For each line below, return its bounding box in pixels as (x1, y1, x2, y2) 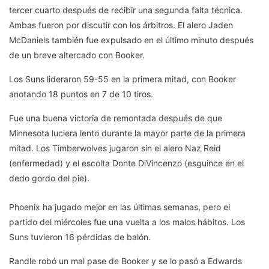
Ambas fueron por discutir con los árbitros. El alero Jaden (9, 20, 233, 31)
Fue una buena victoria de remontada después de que (9, 113, 222, 124)
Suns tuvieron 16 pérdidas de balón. (9, 232, 151, 243)
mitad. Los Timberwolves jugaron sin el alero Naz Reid (9, 143, 221, 154)
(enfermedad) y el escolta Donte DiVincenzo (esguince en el (9, 158, 244, 169)
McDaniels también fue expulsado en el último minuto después (9, 35, 253, 46)
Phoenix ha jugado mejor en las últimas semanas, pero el (9, 202, 230, 213)
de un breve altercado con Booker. (9, 50, 145, 61)
